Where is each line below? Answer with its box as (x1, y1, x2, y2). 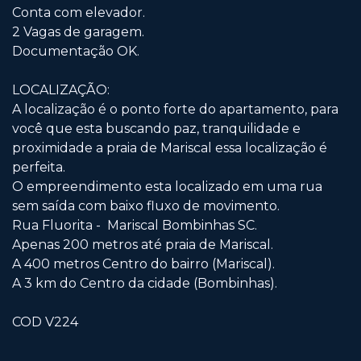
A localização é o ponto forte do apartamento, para (12, 102, 338, 118)
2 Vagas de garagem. (12, 24, 144, 40)
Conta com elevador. (12, 5, 145, 21)
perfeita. (12, 160, 65, 176)
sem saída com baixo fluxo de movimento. (12, 198, 280, 214)
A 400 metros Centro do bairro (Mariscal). (12, 256, 275, 272)
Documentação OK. (12, 44, 139, 60)
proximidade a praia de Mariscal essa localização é (12, 140, 327, 156)
